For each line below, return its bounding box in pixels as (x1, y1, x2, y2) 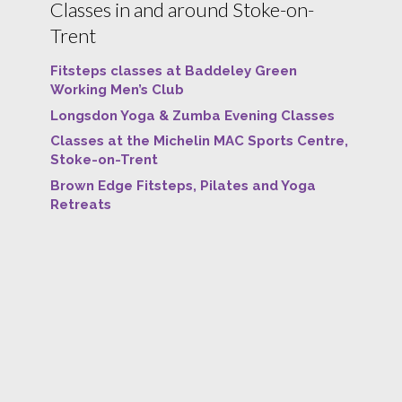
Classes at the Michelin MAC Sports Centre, (49, 133, 348, 149)
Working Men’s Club (49, 82, 184, 98)
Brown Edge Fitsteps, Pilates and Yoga (49, 177, 316, 194)
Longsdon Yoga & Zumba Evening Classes (49, 107, 335, 124)
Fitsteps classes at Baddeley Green (49, 63, 297, 79)
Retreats (49, 196, 111, 213)
